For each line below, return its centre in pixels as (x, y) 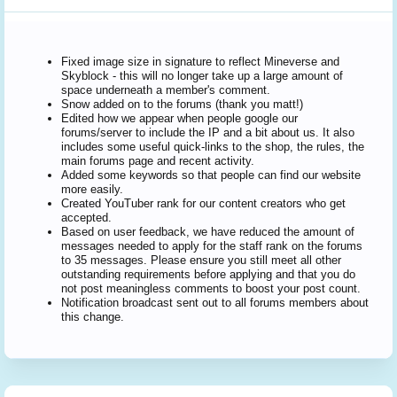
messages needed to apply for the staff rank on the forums (212, 246)
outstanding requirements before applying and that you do (208, 274)
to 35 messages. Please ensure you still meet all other (201, 260)
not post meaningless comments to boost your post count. (211, 288)
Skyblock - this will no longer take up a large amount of (202, 76)
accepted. (86, 218)
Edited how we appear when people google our (179, 118)
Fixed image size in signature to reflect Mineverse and (200, 62)
